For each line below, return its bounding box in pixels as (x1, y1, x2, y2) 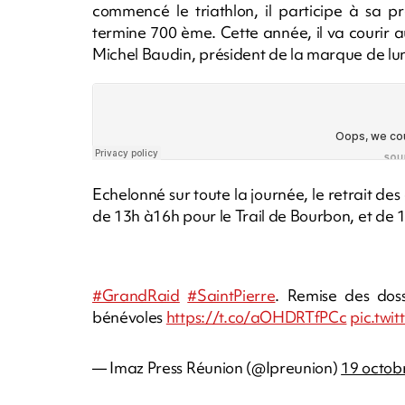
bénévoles (92, 306, 166, 327)
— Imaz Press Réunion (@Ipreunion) (92, 356, 342, 378)
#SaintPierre (187, 284, 276, 306)
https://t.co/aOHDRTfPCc (165, 306, 347, 327)
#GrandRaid (92, 284, 180, 306)
